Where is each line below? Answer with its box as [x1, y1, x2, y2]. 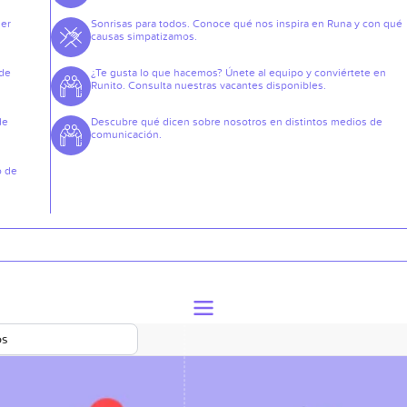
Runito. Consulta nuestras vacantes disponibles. [91, 79, 327, 92]
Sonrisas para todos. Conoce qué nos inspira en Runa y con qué [91, 17, 403, 30]
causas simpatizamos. [91, 30, 198, 43]
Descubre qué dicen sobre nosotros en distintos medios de [91, 115, 383, 128]
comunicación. [91, 128, 163, 141]
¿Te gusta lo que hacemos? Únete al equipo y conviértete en [91, 66, 387, 79]
